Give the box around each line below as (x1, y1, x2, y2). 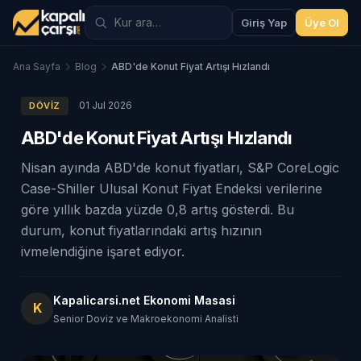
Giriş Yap (241, 16, 287, 29)
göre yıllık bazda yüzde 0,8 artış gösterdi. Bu (21, 201, 294, 218)
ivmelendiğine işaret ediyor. (21, 243, 185, 259)
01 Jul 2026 (78, 99, 132, 111)
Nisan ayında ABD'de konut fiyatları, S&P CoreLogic (21, 160, 339, 176)
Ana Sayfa (13, 60, 60, 73)
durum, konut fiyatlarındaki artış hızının (21, 222, 262, 239)
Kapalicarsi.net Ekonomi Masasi (53, 293, 235, 307)
